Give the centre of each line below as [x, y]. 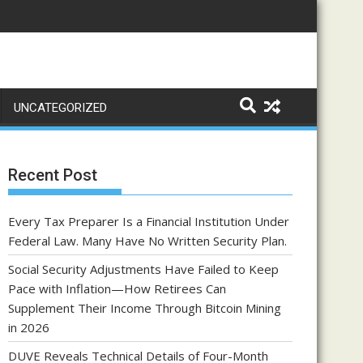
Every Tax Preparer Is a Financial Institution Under [149, 221]
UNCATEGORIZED [60, 108]
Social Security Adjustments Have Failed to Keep [143, 269]
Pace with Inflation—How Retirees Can [117, 288]
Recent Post [53, 175]
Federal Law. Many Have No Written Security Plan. [147, 241]
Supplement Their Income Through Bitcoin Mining [145, 308]
